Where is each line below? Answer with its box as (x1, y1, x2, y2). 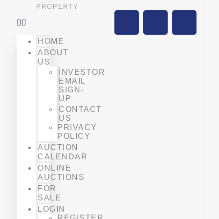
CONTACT (59, 105, 102, 113)
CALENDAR (38, 153, 88, 161)
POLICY (57, 132, 91, 140)
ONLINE (38, 164, 72, 172)
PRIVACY (57, 123, 97, 131)
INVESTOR (59, 68, 106, 76)
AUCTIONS (38, 173, 85, 181)
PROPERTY (36, 3, 79, 10)
